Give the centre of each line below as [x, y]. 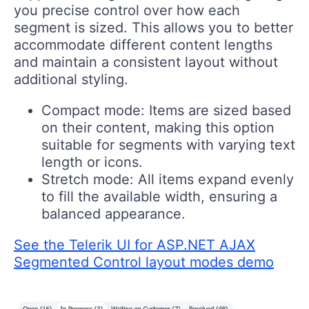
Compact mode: [95, 110]
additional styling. [71, 79]
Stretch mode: [88, 179]
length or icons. [92, 162]
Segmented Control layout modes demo [144, 262]
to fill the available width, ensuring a [159, 196]
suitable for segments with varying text [168, 144]
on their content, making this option [158, 127]
